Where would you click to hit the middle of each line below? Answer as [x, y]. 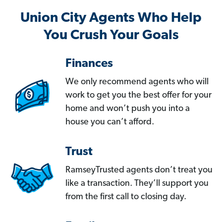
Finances [89, 64]
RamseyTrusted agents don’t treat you [139, 170]
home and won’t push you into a [128, 109]
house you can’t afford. [110, 122]
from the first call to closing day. [126, 197]
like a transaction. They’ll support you [137, 184]
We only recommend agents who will [137, 82]
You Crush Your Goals [111, 36]
